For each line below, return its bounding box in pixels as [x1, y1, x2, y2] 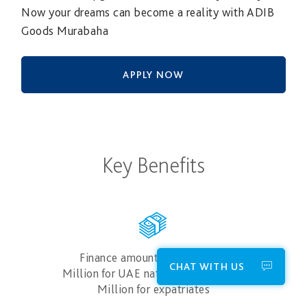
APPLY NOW [123, 69, 184, 81]
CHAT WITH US [169, 260, 248, 273]
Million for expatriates [97, 282, 210, 297]
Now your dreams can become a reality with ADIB [21, 5, 274, 19]
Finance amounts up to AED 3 [79, 250, 228, 265]
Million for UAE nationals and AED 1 [62, 266, 245, 281]
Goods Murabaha [21, 23, 108, 38]
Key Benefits [101, 151, 206, 179]
